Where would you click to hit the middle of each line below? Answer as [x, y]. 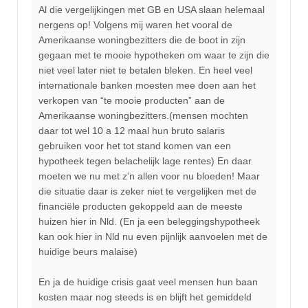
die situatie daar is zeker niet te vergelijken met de [147, 191]
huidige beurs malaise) [88, 251]
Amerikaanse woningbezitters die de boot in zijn [142, 40]
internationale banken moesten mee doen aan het [147, 85]
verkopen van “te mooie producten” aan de [132, 100]
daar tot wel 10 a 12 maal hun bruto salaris [132, 130]
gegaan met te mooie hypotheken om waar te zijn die [154, 55]
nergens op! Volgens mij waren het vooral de [135, 24]
